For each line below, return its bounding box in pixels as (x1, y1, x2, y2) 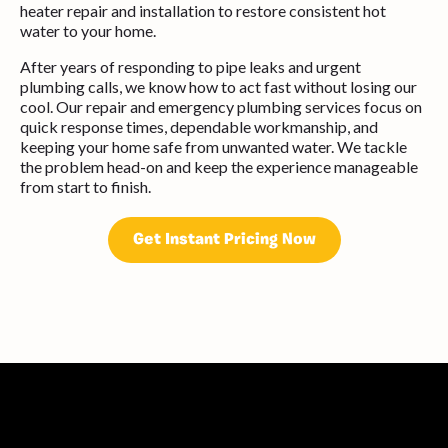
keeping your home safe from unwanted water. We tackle (20, 136, 407, 156)
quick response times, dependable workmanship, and (20, 116, 378, 136)
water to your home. (20, 20, 156, 40)
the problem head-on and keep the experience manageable (20, 156, 418, 176)
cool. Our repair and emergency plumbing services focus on (20, 96, 422, 116)
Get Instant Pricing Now (132, 231, 316, 248)
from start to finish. (20, 176, 151, 196)
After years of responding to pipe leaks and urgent (20, 56, 361, 76)
